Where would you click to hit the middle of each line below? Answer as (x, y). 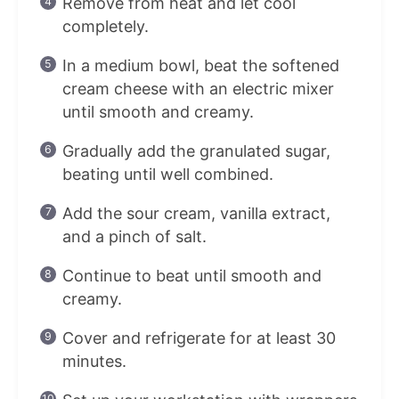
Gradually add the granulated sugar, (196, 151)
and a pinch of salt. (134, 236)
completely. (105, 26)
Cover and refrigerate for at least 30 (199, 338)
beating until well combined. (167, 174)
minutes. (94, 361)
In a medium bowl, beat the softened (200, 65)
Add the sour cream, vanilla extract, (196, 213)
